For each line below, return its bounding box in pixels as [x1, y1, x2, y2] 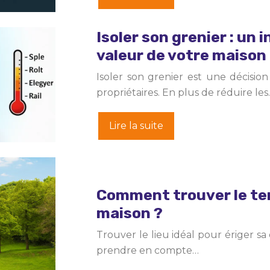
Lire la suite [109, 119, 163, 131]
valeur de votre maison [96, 46, 266, 64]
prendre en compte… [96, 245, 199, 257]
